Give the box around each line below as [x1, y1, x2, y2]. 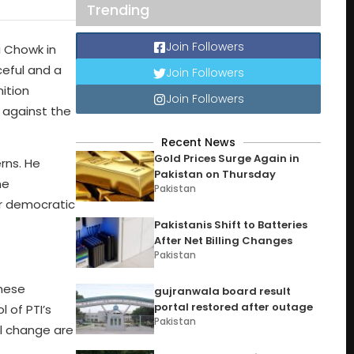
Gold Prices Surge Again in [154, 151, 300, 166]
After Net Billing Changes [154, 233, 293, 248]
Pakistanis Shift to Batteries [154, 217, 308, 232]
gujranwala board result [154, 284, 292, 299]
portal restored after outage [154, 299, 314, 314]
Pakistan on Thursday [154, 167, 277, 182]
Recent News [161, 134, 235, 150]
